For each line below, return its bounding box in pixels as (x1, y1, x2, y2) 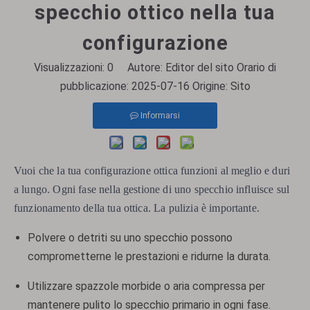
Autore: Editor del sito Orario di (113, 61, 276, 74)
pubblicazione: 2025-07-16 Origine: (60, 80, 230, 93)
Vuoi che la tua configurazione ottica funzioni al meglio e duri (14, 165, 291, 176)
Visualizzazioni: (34, 61, 107, 74)
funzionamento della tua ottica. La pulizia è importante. (14, 202, 259, 214)
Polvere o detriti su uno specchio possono (28, 231, 232, 244)
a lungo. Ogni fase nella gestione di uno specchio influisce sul (14, 183, 290, 195)
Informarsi (140, 111, 180, 120)
